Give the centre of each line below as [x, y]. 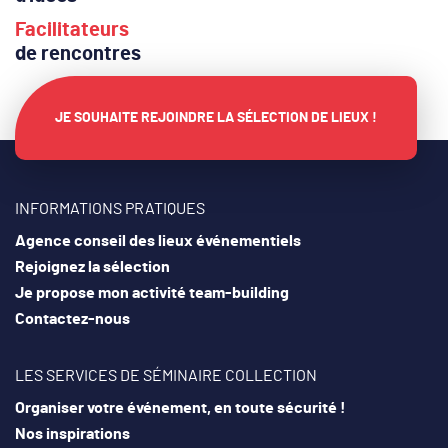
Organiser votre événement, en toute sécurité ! [180, 408]
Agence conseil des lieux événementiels [158, 241]
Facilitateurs [72, 30]
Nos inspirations [72, 434]
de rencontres [78, 54]
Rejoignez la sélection [92, 267]
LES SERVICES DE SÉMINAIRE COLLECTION [166, 376]
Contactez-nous [72, 319]
